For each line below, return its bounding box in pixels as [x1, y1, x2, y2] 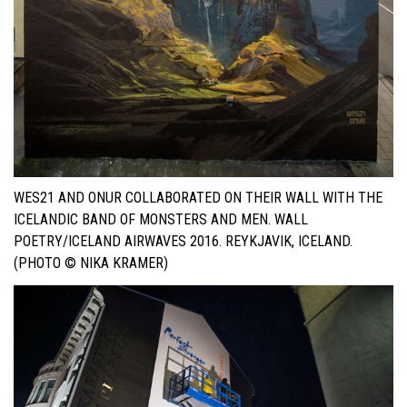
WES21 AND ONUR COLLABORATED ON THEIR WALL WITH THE [14, 189, 382, 207]
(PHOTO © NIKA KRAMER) [14, 254, 168, 273]
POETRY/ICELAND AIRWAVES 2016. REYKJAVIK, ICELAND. [14, 233, 352, 251]
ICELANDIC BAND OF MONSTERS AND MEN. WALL [14, 211, 308, 229]
